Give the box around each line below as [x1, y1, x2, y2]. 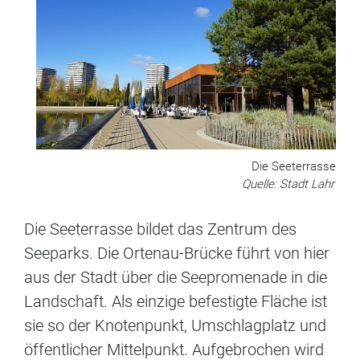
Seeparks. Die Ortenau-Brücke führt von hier [24, 243, 329, 264]
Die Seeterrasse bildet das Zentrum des [24, 219, 297, 239]
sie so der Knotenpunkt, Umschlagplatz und [24, 316, 326, 336]
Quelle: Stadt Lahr [242, 177, 334, 192]
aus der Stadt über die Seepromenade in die [24, 268, 327, 288]
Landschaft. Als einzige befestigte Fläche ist [24, 292, 327, 312]
